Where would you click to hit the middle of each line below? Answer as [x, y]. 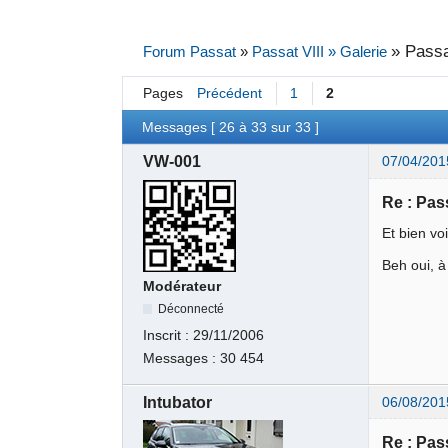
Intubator [178, 402]
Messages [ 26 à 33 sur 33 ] [231, 127]
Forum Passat [189, 51]
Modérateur [182, 286]
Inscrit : [168, 336]
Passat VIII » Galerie [319, 51]
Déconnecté [191, 309]
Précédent [229, 94]
